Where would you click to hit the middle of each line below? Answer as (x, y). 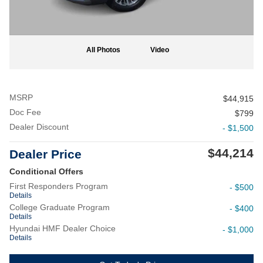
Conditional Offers (46, 171)
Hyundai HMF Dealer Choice (63, 228)
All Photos (103, 50)
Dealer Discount (39, 127)
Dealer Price (45, 154)
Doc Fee (25, 112)
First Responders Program (59, 186)
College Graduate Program (60, 207)
